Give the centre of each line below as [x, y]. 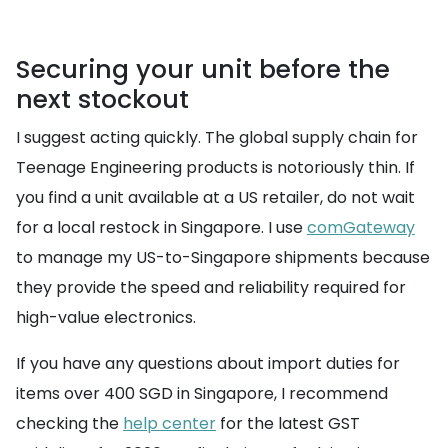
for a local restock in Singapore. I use [161, 228]
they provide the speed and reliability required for [211, 288]
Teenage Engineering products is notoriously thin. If [215, 168]
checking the [69, 424]
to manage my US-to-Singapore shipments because [223, 258]
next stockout [102, 100]
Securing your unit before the [203, 70]
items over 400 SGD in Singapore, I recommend [202, 394]
